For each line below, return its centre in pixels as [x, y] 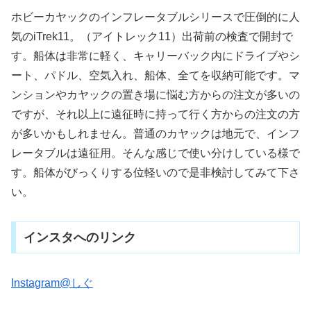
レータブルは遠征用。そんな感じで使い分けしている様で [155, 153]
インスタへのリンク [79, 238]
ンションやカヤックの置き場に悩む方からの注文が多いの [155, 94]
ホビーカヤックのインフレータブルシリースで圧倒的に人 [155, 17]
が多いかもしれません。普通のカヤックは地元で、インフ [155, 133]
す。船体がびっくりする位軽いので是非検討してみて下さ [155, 172]
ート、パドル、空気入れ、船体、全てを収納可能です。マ [155, 75]
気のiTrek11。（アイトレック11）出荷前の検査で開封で [152, 36]
